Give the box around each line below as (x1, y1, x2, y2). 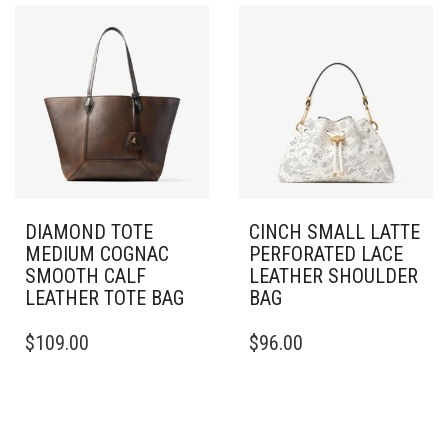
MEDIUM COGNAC (25, 242, 169, 266)
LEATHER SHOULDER (249, 264, 418, 288)
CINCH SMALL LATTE (249, 220, 420, 244)
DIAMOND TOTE (25, 220, 153, 244)
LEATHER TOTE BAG (25, 286, 184, 310)
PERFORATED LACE (249, 242, 403, 266)
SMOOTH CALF (25, 264, 146, 288)
